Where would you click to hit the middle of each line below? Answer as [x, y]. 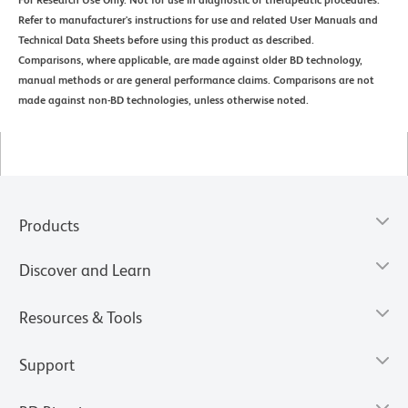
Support [47, 364]
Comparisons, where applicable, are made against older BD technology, [190, 60]
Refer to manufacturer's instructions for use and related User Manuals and [198, 20]
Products [49, 225]
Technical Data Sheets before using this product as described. [166, 40]
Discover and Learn [85, 270]
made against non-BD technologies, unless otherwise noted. [163, 100]
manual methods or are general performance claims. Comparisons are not [196, 80]
